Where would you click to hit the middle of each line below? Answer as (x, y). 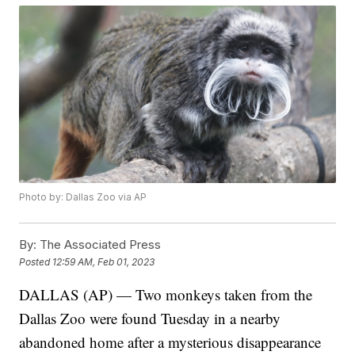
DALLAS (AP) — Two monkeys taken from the (166, 295)
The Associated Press (99, 245)
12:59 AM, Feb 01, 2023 (104, 261)
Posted (36, 261)
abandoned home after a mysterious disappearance (170, 342)
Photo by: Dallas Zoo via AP (83, 197)
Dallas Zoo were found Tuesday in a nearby (150, 319)
